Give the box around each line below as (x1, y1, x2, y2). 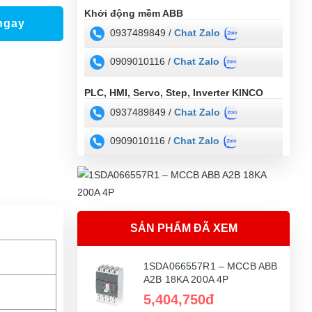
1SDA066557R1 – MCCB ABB (143, 260, 278, 272)
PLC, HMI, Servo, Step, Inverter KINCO (84, 86, 263, 98)
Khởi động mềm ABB (84, 7, 183, 19)
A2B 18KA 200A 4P (143, 273, 229, 285)
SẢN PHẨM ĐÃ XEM (130, 221, 237, 234)
